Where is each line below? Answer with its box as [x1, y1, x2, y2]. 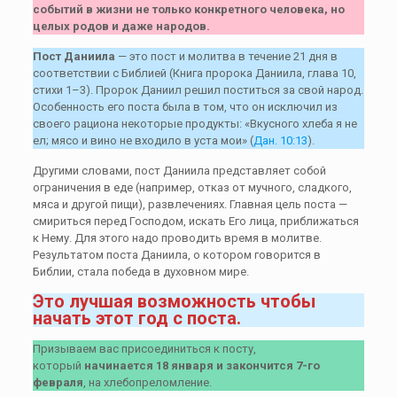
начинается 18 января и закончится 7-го [83, 358, 320, 372]
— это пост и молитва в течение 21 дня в [114, 49, 338, 63]
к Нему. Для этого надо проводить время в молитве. [32, 230, 322, 245]
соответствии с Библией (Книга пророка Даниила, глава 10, [32, 66, 356, 80]
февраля [32, 375, 83, 389]
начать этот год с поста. [32, 307, 241, 329]
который [32, 358, 84, 372]
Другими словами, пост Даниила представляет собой [32, 163, 326, 177]
